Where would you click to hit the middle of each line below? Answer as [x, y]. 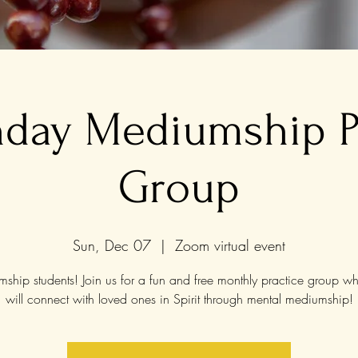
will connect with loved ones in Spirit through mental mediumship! [179, 299]
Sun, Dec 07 [112, 245]
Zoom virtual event [230, 245]
